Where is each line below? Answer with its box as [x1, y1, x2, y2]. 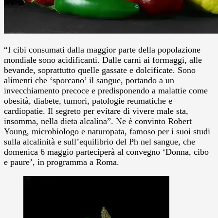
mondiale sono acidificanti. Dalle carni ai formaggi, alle [4, 54, 202, 65]
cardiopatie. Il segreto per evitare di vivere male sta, [4, 106, 188, 116]
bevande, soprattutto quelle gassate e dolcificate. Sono [4, 65, 196, 75]
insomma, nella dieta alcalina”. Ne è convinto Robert [4, 116, 192, 126]
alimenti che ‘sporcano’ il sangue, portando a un [4, 75, 174, 85]
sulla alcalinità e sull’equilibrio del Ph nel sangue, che [4, 136, 195, 146]
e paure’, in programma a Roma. [4, 157, 119, 167]
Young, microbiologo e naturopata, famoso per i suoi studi [4, 126, 210, 136]
